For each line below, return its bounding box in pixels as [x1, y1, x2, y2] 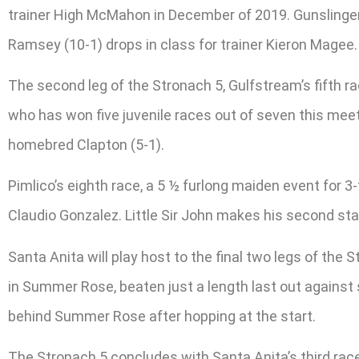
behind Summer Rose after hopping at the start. [8, 307, 316, 325]
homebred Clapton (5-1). [8, 135, 164, 153]
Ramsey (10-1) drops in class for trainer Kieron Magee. [8, 35, 357, 53]
